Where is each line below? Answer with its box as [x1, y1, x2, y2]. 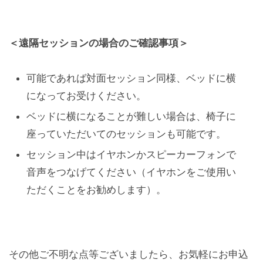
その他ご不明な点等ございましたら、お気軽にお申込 [9, 248, 248, 260]
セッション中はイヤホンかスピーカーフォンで [26, 148, 236, 160]
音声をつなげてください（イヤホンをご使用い [26, 166, 236, 178]
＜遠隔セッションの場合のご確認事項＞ [9, 36, 188, 49]
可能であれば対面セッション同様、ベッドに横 [26, 72, 236, 84]
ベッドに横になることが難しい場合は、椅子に [26, 110, 236, 122]
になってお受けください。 [26, 89, 146, 102]
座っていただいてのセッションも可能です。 [26, 127, 226, 140]
